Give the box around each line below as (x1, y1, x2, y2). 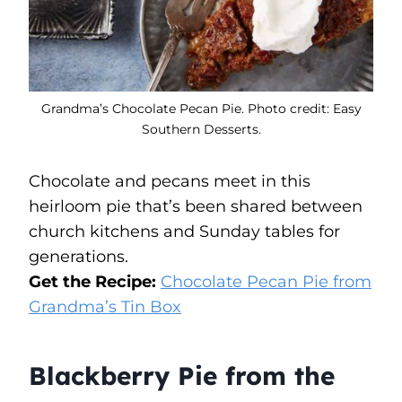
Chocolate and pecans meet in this (29, 170, 310, 191)
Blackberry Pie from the (29, 359, 335, 391)
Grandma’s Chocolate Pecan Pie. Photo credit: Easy (40, 100, 362, 117)
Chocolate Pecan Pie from (161, 271, 371, 292)
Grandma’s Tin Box (29, 296, 181, 317)
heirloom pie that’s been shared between (29, 196, 363, 216)
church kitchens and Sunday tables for (29, 221, 340, 241)
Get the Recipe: (29, 271, 161, 292)
